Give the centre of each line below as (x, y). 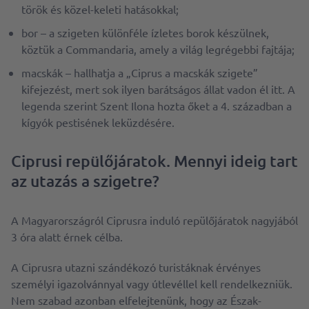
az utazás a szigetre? (85, 181)
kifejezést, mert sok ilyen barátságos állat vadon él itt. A (158, 89)
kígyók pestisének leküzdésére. (98, 122)
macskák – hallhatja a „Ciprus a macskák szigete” (140, 73)
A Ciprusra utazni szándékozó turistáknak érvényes (136, 267)
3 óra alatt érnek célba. (67, 237)
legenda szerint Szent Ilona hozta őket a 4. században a (157, 106)
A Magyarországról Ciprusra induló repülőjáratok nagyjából (154, 220)
